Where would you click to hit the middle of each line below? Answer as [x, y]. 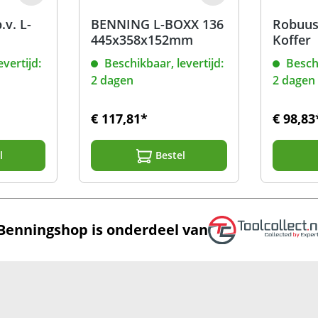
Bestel [170, 155]
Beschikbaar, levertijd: [162, 64]
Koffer [292, 40]
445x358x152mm [142, 40]
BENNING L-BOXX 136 [157, 24]
